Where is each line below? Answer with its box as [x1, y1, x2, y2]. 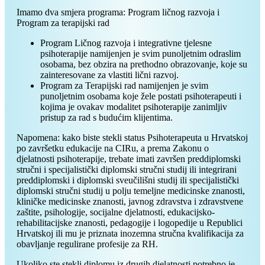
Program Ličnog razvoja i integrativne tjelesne [40, 37, 212, 48]
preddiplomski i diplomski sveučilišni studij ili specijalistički [17, 174, 239, 185]
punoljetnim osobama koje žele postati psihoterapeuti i [40, 91, 241, 101]
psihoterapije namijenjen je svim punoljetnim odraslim [40, 48, 241, 59]
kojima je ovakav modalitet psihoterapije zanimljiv [40, 101, 227, 112]
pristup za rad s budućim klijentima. [40, 112, 173, 122]
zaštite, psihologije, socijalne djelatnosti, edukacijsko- [17, 206, 215, 217]
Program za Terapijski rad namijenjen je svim [40, 80, 208, 91]
